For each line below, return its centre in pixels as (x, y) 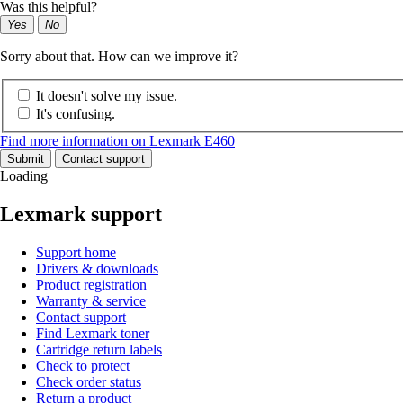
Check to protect (83, 365)
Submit (26, 158)
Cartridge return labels (99, 349)
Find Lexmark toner (93, 333)
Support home (76, 252)
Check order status (89, 381)
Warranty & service (91, 300)
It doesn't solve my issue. (107, 95)
